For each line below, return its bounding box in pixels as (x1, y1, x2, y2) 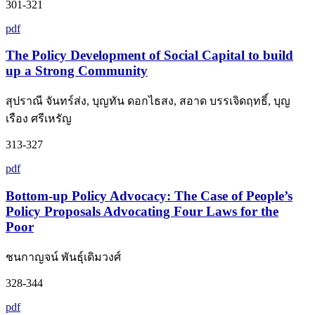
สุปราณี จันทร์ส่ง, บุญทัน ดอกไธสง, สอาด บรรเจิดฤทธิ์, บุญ (6, 95, 290, 108)
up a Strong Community (6, 63, 148, 79)
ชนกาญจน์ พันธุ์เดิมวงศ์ (6, 250, 121, 263)
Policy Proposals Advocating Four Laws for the (6, 203, 278, 219)
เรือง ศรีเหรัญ (6, 112, 72, 125)
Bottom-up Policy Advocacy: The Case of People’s (6, 188, 292, 203)
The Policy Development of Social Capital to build (6, 48, 293, 63)
